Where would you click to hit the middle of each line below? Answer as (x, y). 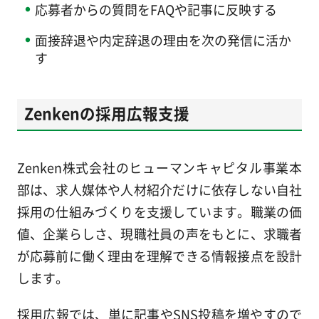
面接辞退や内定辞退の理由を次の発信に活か (163, 40)
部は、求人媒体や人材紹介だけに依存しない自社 (159, 190)
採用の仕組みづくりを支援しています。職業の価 (159, 212)
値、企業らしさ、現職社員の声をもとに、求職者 (159, 234)
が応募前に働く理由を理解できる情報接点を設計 (159, 256)
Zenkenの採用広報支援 (106, 113)
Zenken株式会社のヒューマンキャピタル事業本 (159, 168)
